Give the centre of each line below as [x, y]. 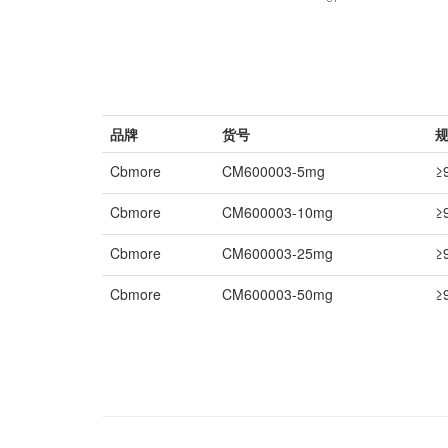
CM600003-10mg [277, 212]
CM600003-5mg [273, 171]
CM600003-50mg [277, 294]
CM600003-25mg [277, 253]
